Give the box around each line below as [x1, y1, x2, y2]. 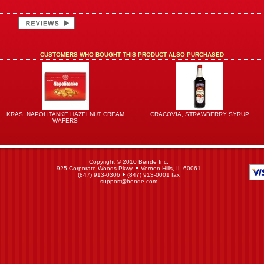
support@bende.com [100, 178, 157, 184]
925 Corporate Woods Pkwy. [57, 165, 136, 171]
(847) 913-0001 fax [126, 171, 180, 178]
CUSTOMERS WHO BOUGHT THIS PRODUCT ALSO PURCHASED [40, 51, 224, 58]
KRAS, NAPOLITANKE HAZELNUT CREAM [6, 111, 124, 117]
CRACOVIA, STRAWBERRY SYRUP [150, 111, 249, 117]
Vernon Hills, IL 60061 [139, 165, 201, 171]
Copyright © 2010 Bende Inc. [89, 159, 169, 165]
